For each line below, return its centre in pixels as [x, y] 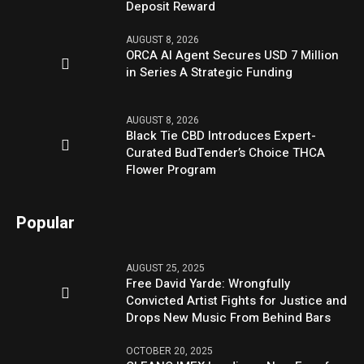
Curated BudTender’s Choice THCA [226, 153]
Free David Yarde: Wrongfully [208, 284]
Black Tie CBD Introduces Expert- [221, 136]
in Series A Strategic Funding [210, 72]
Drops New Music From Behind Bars [229, 318]
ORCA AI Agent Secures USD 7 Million [233, 55]
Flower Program [171, 170]
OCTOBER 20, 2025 [170, 351]
